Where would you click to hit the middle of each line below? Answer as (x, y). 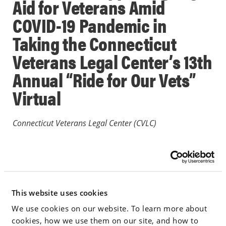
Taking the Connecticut (95, 43)
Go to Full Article (53, 214)
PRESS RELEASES (47, 180)
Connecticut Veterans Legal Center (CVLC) (84, 123)
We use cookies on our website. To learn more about (109, 209)
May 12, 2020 (40, 164)
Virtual (37, 97)
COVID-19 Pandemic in (90, 25)
